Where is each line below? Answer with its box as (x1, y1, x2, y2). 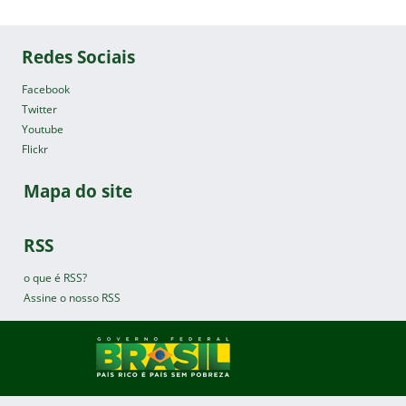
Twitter (21, 101, 57, 118)
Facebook (21, 82, 70, 98)
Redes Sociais (21, 45, 135, 69)
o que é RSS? (23, 270, 87, 286)
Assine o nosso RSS (23, 290, 121, 306)
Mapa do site (23, 179, 132, 203)
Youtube (21, 121, 63, 138)
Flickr (21, 141, 48, 158)
